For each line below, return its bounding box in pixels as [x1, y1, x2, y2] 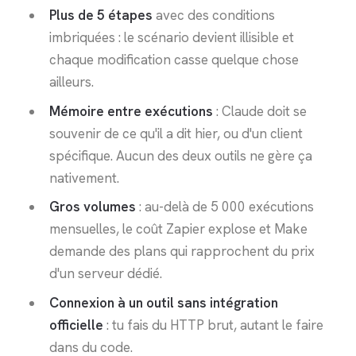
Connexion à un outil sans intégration [48, 293, 278, 311]
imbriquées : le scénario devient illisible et [48, 29, 294, 47]
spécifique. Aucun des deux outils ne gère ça [48, 146, 312, 164]
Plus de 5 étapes [48, 6, 153, 25]
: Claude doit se [212, 102, 307, 120]
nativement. [48, 168, 119, 187]
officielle [48, 315, 103, 334]
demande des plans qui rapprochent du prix [48, 242, 315, 261]
